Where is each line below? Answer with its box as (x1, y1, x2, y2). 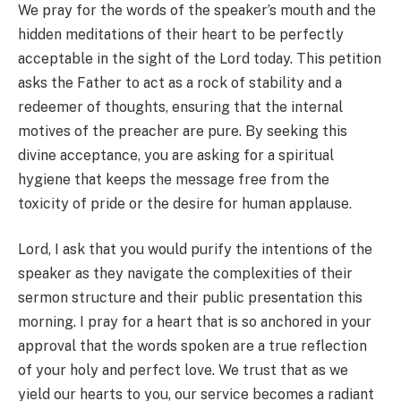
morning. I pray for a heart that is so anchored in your (18, 313, 371, 331)
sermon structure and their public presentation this (18, 289, 363, 307)
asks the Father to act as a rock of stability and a (18, 73, 342, 91)
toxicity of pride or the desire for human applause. (18, 194, 352, 212)
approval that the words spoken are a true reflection (18, 337, 367, 355)
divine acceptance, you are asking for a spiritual (18, 146, 334, 164)
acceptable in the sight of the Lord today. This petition (18, 49, 381, 67)
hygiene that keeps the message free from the (18, 170, 329, 188)
